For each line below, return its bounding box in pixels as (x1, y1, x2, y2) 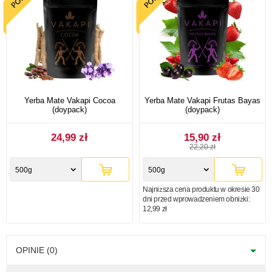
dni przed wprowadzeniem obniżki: (143, 194, 250, 203)
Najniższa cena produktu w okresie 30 (143, 185, 260, 194)
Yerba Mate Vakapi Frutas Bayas (144, 95, 260, 105)
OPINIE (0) (16, 245, 58, 255)
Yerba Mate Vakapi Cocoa (24, 95, 115, 105)
